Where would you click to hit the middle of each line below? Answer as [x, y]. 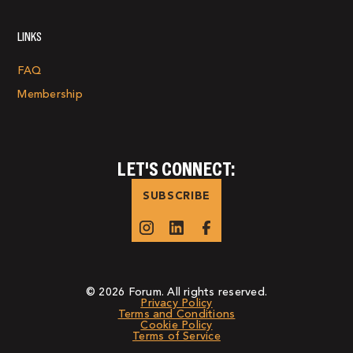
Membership [50, 95]
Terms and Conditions [176, 315]
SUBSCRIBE [176, 196]
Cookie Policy [176, 326]
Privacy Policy [176, 304]
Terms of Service [176, 337]
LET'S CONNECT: [176, 169]
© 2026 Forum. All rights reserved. [176, 293]
